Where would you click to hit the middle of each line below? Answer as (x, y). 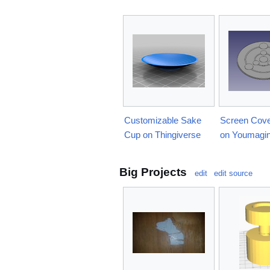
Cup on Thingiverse (162, 135)
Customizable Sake (163, 121)
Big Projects (153, 172)
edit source (233, 174)
